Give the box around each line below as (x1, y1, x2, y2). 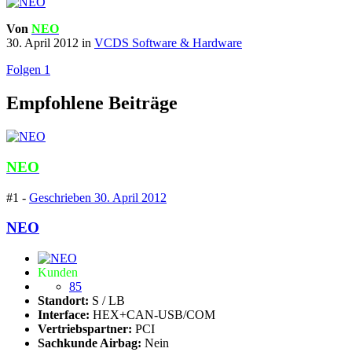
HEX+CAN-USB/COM (93, 308, 215, 322)
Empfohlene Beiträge (6, 93, 178, 114)
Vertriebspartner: (38, 322, 135, 336)
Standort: (38, 294, 92, 308)
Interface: (38, 308, 93, 322)
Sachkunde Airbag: (38, 336, 141, 350)
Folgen (6, 63, 41, 77)
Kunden (38, 266, 78, 280)
